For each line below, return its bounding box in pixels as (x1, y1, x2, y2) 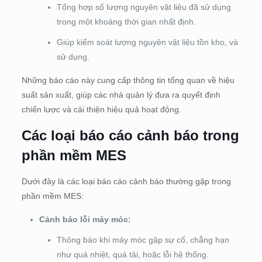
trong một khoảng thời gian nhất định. (56, 17, 196, 27)
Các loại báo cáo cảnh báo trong (21, 127, 239, 144)
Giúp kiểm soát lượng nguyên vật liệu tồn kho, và (56, 37, 238, 47)
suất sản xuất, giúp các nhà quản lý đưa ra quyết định (21, 90, 220, 100)
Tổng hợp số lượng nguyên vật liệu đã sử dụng (56, 2, 231, 12)
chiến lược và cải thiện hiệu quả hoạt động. (21, 105, 181, 115)
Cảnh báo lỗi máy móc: (39, 215, 131, 225)
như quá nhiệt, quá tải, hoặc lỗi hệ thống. (56, 250, 209, 260)
